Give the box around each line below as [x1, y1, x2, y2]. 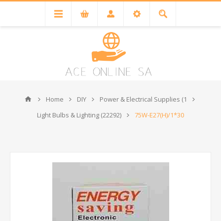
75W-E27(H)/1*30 [135, 110, 184, 119]
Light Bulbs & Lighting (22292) [37, 110, 121, 119]
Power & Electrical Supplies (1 [100, 95, 187, 104]
